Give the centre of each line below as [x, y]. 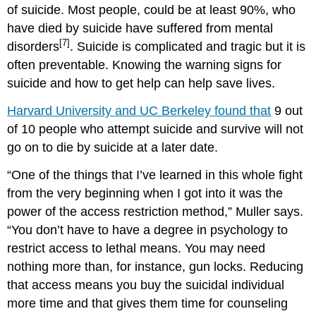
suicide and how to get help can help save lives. [141, 83]
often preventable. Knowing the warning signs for [145, 65]
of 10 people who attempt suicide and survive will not [156, 129]
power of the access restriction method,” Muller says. [156, 211]
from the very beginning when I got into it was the [145, 193]
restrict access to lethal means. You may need [136, 248]
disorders [34, 46]
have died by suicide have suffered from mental [140, 28]
